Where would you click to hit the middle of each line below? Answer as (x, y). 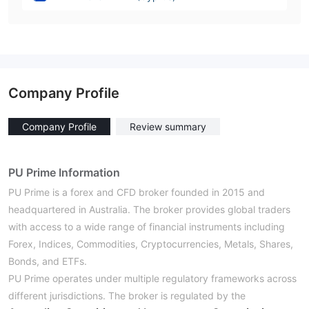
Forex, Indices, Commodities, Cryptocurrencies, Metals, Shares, (151, 244)
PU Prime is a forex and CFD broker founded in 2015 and (137, 192)
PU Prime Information (64, 172)
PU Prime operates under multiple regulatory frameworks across (152, 278)
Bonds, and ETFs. (48, 261)
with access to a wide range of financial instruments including (147, 227)
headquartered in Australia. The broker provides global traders (149, 209)
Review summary (168, 127)
